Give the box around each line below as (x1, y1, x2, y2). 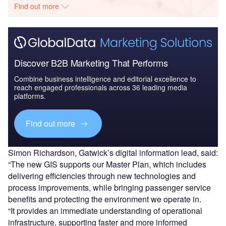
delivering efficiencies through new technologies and (8, 169, 196, 182)
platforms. (14, 90, 46, 101)
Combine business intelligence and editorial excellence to (14, 73, 196, 84)
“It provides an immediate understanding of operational (8, 204, 202, 216)
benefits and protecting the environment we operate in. (8, 193, 203, 205)
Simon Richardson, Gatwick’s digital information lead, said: (8, 146, 218, 158)
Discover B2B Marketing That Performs (14, 55, 168, 69)
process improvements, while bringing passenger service (8, 181, 211, 193)
